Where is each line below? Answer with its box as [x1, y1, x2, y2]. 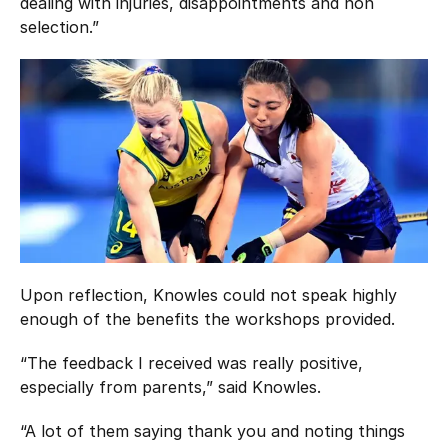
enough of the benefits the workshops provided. [20, 308, 395, 329]
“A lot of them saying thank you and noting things [20, 420, 405, 441]
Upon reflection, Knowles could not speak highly [20, 284, 397, 305]
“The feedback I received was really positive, [20, 352, 363, 373]
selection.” [20, 16, 99, 37]
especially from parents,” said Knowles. [20, 376, 321, 397]
